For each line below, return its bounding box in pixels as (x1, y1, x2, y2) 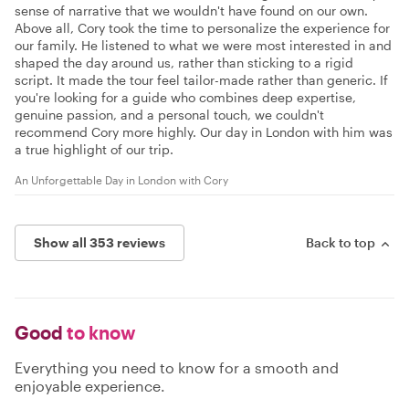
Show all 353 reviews (34, 235, 165, 251)
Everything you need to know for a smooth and (15, 359, 339, 377)
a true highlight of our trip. (15, 142, 173, 158)
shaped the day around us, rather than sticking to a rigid (15, 55, 353, 71)
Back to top (306, 235, 375, 251)
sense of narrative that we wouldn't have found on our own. (15, 3, 368, 19)
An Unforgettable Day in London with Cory (15, 173, 228, 187)
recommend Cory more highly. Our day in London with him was (15, 124, 393, 141)
